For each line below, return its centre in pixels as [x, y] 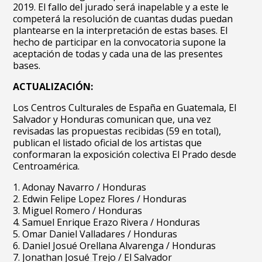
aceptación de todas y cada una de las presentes [118, 54]
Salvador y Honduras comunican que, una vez [112, 119]
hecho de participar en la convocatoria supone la [120, 42]
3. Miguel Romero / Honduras [78, 211]
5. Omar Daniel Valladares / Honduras [95, 234]
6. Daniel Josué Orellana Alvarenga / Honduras [115, 246]
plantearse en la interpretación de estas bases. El [120, 30]
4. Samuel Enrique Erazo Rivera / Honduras [107, 222]
